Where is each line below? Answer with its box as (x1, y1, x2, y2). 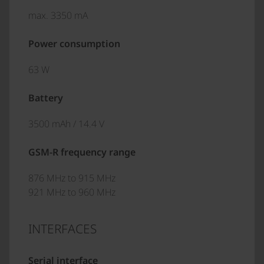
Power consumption (28, 37, 120, 50)
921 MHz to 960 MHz (28, 186, 115, 199)
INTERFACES (28, 220, 97, 237)
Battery (28, 91, 63, 104)
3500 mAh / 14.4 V (28, 117, 104, 130)
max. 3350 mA (28, 9, 88, 22)
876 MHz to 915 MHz (28, 171, 115, 184)
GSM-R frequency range (28, 146, 136, 159)
